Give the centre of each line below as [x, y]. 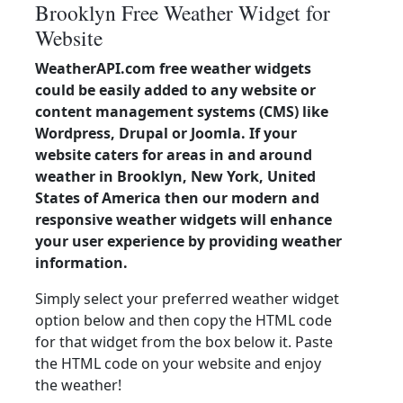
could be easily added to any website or [175, 90]
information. [81, 263]
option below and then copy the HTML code [184, 320]
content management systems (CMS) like [182, 112]
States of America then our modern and [177, 198]
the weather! [78, 385]
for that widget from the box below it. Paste [184, 342]
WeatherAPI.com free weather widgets [173, 68]
